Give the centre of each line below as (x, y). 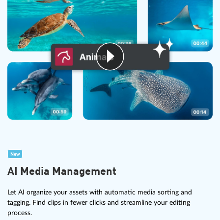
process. (20, 213)
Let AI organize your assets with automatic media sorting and (100, 192)
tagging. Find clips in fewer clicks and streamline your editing (99, 203)
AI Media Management (62, 172)
